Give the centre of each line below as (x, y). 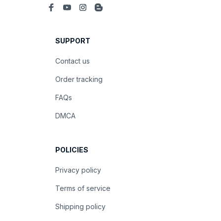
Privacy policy (78, 170)
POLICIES (72, 150)
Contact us (73, 61)
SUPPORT (73, 41)
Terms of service (83, 188)
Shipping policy (80, 206)
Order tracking (79, 79)
